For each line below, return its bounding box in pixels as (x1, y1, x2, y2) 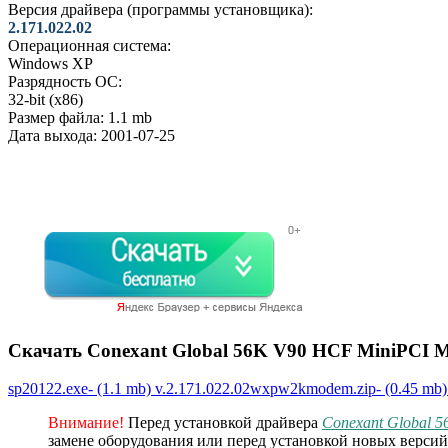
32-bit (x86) (8, 90, 83, 108)
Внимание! (48, 414, 124, 432)
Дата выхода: (8, 126, 97, 144)
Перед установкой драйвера (124, 414, 322, 432)
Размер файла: (8, 108, 104, 126)
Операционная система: (8, 36, 171, 54)
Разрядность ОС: (8, 72, 122, 90)
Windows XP (8, 54, 93, 72)
